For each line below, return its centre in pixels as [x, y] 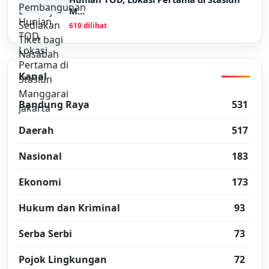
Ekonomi [40, 182]
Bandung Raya [54, 104]
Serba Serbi [45, 234]
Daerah [36, 130]
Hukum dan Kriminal [69, 208]
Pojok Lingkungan [63, 259]
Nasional [40, 156]
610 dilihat [88, 25]
